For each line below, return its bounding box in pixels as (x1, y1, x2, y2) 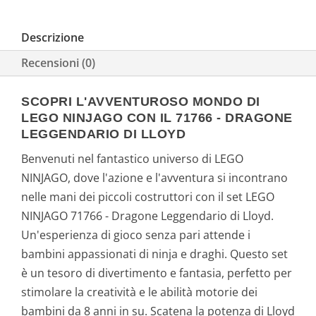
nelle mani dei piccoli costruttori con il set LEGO (21, 188, 274, 205)
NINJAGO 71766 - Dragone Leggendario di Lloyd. (21, 207, 274, 224)
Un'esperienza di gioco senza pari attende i (21, 226, 250, 243)
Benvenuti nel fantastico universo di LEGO (21, 150, 243, 166)
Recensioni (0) (21, 54, 95, 71)
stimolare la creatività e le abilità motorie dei (21, 284, 257, 300)
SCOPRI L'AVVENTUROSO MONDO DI (21, 94, 260, 109)
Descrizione (21, 29, 84, 45)
